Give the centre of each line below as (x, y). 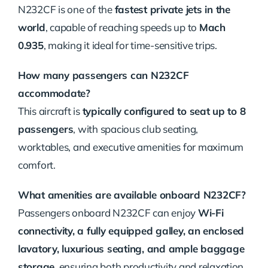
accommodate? (54, 93)
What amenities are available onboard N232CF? (132, 195)
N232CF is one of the (66, 10)
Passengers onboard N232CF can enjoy (108, 213)
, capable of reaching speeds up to (122, 28)
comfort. (36, 165)
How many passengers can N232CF (103, 75)
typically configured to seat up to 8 (164, 111)
